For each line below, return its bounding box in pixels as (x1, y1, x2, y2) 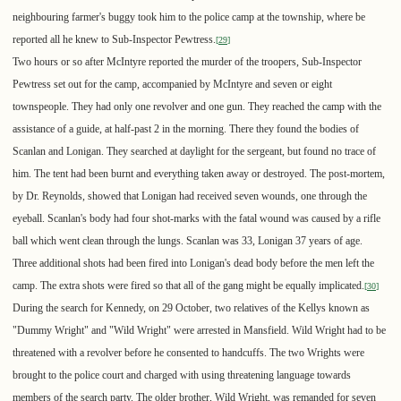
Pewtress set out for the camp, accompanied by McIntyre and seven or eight (13, 78, 332, 91)
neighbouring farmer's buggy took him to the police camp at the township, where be (13, 11, 365, 24)
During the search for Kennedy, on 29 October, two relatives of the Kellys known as (13, 302, 370, 315)
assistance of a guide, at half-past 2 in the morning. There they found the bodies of (13, 123, 359, 136)
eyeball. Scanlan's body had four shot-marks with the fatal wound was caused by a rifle (13, 212, 380, 226)
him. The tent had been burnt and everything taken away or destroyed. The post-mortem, (13, 167, 385, 181)
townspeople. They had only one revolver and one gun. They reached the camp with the (13, 100, 381, 114)
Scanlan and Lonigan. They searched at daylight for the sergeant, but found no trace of (13, 145, 376, 158)
